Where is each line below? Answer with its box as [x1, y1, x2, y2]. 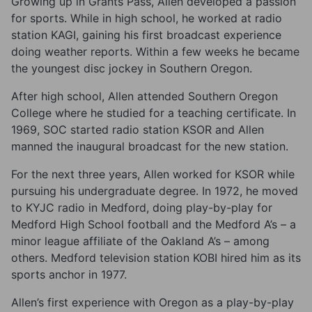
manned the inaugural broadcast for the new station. [11, 139, 288, 153]
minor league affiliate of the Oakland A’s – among [11, 234, 270, 248]
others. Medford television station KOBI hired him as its [11, 251, 301, 265]
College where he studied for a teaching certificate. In [11, 106, 296, 120]
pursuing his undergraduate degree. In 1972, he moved [11, 184, 298, 198]
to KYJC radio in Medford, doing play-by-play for [11, 201, 272, 214]
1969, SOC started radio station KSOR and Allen [11, 123, 264, 136]
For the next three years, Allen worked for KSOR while [11, 167, 295, 181]
